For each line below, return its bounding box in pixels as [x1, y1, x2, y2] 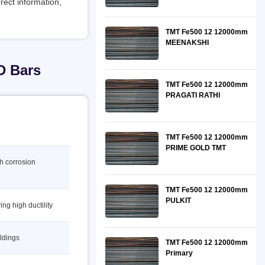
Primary [166, 249, 193, 257]
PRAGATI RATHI [166, 91, 220, 99]
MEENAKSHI [166, 38, 209, 47]
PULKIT [166, 196, 191, 205]
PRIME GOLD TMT [166, 144, 226, 152]
